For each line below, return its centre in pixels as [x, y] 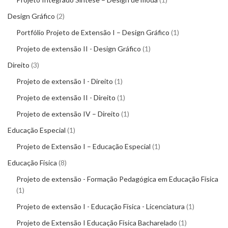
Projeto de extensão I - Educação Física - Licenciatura [101, 207]
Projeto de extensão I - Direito [65, 81]
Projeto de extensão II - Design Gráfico [79, 49]
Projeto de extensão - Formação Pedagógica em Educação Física [117, 179]
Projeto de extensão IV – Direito [68, 114]
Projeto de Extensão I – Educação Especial [83, 147]
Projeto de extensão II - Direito [66, 98]
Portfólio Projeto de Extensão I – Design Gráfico [93, 33]
